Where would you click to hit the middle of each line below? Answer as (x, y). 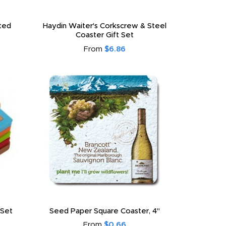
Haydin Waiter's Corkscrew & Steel (104, 26)
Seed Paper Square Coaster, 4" (104, 211)
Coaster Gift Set (104, 35)
